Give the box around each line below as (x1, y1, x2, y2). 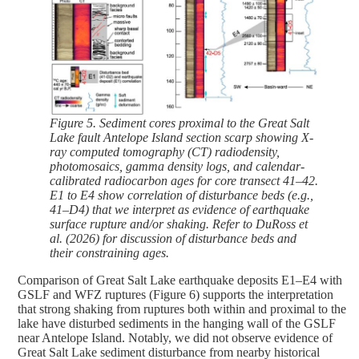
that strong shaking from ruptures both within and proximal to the (18, 302, 346, 317)
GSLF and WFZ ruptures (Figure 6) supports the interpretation (18, 288, 333, 302)
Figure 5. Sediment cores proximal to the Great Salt (50, 116, 309, 131)
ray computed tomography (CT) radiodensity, (50, 145, 280, 159)
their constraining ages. (50, 246, 169, 260)
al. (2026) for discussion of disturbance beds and (50, 232, 296, 246)
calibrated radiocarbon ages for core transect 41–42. (50, 174, 318, 188)
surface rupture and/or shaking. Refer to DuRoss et (50, 217, 308, 232)
